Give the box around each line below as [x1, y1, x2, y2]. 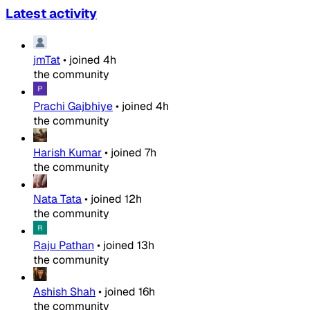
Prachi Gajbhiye [33, 99, 113, 114]
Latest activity [6, 5, 97, 23]
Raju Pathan [33, 238, 94, 253]
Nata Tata [33, 192, 82, 207]
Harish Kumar [33, 145, 102, 161]
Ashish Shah [33, 284, 95, 300]
